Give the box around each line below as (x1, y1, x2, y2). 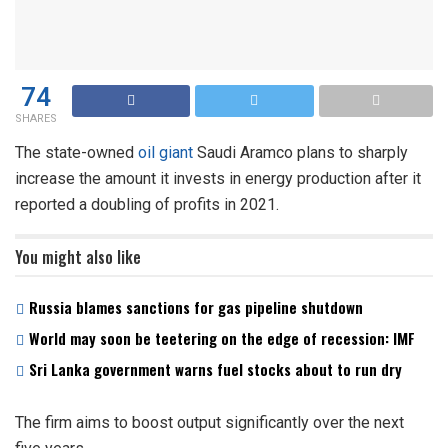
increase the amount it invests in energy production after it (15, 169, 421, 189)
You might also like (15, 245, 141, 270)
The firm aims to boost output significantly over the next (15, 413, 404, 433)
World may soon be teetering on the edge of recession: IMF (29, 327, 415, 350)
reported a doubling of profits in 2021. (15, 195, 279, 215)
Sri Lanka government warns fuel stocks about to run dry (29, 358, 402, 381)
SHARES (15, 110, 57, 128)
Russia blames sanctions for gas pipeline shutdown (29, 296, 363, 319)
